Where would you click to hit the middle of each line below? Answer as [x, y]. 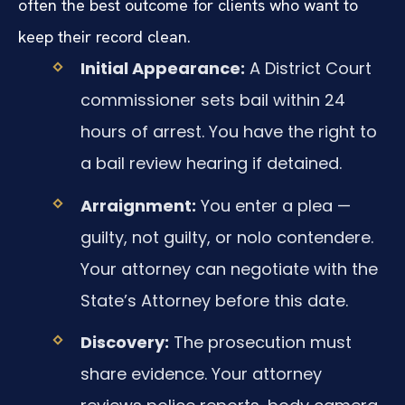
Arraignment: [138, 205]
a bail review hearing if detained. [211, 164]
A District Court [308, 69]
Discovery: [124, 342]
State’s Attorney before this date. [214, 300]
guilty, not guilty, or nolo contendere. [226, 237]
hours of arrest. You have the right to [228, 132]
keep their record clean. [104, 37]
